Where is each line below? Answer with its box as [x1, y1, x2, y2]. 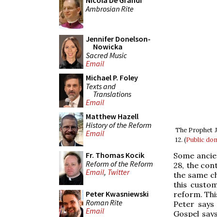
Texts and [86, 81, 116, 91]
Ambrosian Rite [86, 3, 134, 14]
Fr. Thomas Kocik [86, 150, 144, 160]
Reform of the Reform [86, 158, 153, 169]
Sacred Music [86, 50, 127, 60]
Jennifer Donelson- [86, 34, 151, 44]
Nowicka [93, 42, 123, 51]
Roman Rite [86, 197, 123, 207]
